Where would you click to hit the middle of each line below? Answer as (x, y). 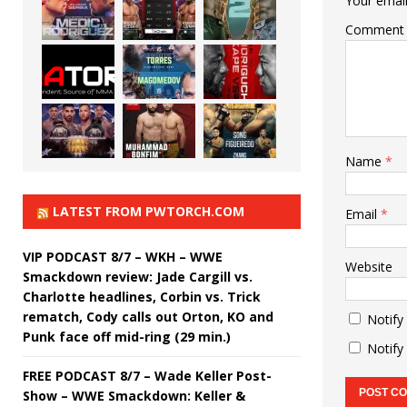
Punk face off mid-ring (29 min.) (127, 336)
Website (368, 267)
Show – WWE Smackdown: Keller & (134, 395)
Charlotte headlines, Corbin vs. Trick (142, 296)
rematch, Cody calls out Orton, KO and (148, 316)
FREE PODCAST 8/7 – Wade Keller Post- (147, 375)
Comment (374, 30)
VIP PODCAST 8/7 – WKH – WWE (123, 256)
